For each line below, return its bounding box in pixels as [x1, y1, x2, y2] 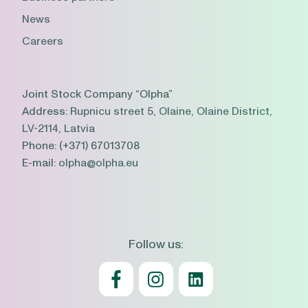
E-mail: [22, 157, 58, 169]
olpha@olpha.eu [58, 157, 138, 169]
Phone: [22, 140, 59, 152]
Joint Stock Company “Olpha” [22, 89, 173, 100]
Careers [22, 36, 63, 47]
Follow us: [128, 239, 184, 252]
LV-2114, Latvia [22, 123, 95, 135]
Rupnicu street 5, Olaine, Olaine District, [70, 106, 272, 118]
